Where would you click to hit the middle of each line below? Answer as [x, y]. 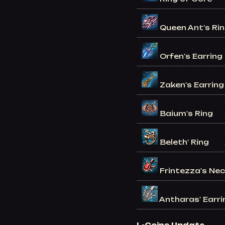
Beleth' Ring [184, 142]
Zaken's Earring [192, 85]
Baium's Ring [186, 114]
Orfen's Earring [191, 56]
